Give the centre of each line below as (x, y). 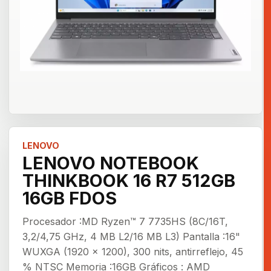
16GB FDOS (70, 198)
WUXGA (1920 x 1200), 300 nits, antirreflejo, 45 (133, 252)
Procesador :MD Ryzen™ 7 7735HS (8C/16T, (125, 222)
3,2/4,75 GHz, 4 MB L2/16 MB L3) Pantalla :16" (131, 237)
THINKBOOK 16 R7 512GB (129, 181)
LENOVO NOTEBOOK (111, 163)
